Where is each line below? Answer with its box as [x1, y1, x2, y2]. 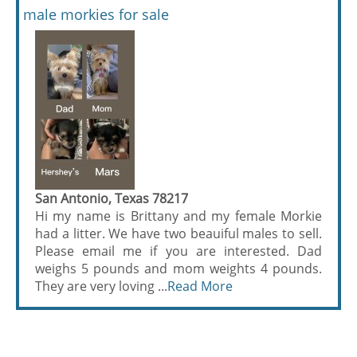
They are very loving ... [35, 277, 167, 295]
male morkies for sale [23, 4, 169, 24]
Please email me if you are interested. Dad [35, 241, 322, 260]
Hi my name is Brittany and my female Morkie [35, 206, 322, 225]
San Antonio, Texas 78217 [35, 189, 188, 207]
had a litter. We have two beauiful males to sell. [35, 224, 322, 242]
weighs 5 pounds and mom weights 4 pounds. [35, 259, 322, 277]
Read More [167, 277, 233, 295]
